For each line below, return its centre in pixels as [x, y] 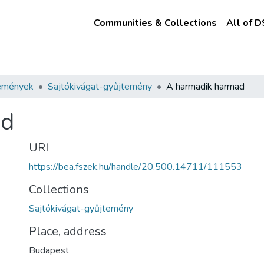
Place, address [68, 231]
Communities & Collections [155, 23]
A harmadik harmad [205, 87]
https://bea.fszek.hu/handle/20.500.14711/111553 [136, 167]
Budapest [49, 250]
